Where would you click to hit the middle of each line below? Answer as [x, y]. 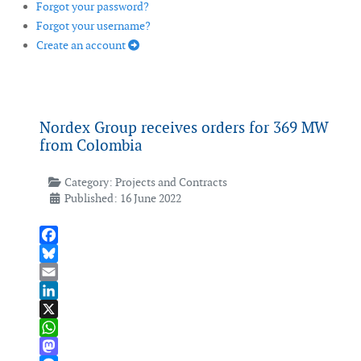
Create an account [82, 46]
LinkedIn [62, 309]
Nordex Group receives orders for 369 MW [184, 128]
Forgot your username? [93, 26]
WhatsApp [66, 346]
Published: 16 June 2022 [122, 199]
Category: [88, 183]
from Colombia [91, 146]
